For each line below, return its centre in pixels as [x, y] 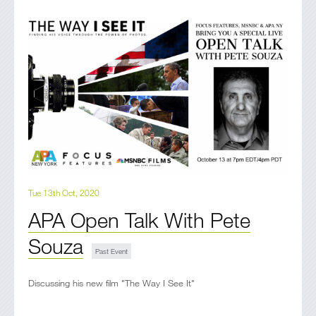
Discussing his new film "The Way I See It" [111, 282]
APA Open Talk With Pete [139, 219]
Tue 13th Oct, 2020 [64, 192]
